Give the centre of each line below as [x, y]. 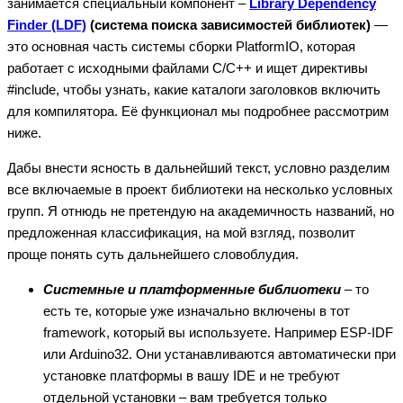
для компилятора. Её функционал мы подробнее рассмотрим [198, 111]
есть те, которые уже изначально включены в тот [197, 310]
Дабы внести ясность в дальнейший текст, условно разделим [198, 167]
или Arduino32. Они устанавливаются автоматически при [219, 354]
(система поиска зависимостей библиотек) [228, 24]
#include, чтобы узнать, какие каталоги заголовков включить [194, 89]
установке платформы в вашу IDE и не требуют [192, 375]
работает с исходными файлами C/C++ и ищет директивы [188, 67]
